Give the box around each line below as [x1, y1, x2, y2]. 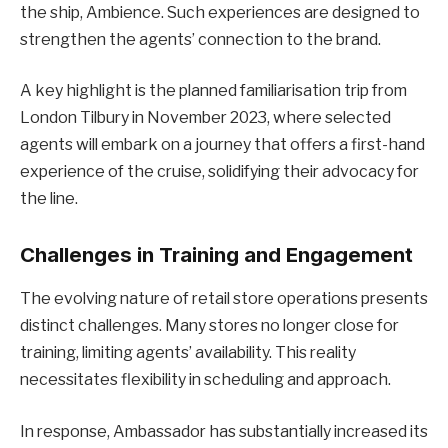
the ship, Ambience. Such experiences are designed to [20, 2, 420, 22]
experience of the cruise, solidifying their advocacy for [20, 162, 419, 182]
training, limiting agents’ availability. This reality [20, 343, 356, 363]
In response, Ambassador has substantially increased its [20, 421, 428, 441]
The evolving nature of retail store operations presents [20, 289, 428, 309]
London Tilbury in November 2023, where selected [20, 108, 391, 128]
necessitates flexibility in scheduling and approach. [20, 370, 391, 390]
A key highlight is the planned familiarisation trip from [20, 81, 407, 101]
